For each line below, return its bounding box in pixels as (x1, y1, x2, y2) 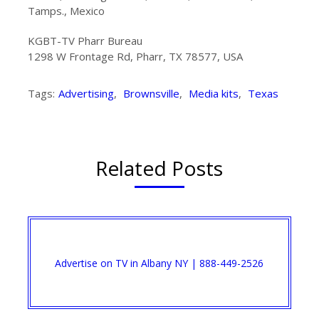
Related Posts (95, 155, 224, 182)
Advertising (58, 86, 114, 100)
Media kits (188, 86, 239, 100)
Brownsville (122, 86, 179, 100)
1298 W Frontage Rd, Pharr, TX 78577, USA (27, 49, 243, 63)
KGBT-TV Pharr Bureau (27, 33, 142, 48)
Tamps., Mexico (27, 4, 105, 18)
